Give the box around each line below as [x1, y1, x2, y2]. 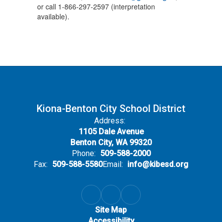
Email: [103, 160, 123, 169]
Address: [94, 116, 125, 125]
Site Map [95, 205, 127, 215]
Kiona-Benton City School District [37, 103, 185, 114]
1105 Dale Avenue [78, 127, 144, 136]
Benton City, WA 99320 [70, 138, 152, 147]
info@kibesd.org [127, 160, 188, 169]
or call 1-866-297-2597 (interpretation [37, 1, 155, 11]
